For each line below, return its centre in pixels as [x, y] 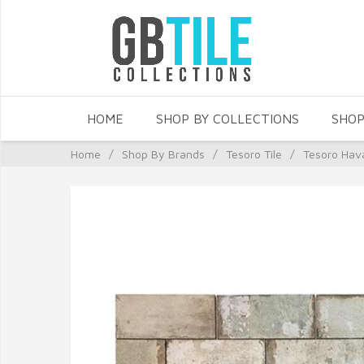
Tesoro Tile [254, 154]
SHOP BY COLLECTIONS [227, 119]
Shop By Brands [163, 154]
